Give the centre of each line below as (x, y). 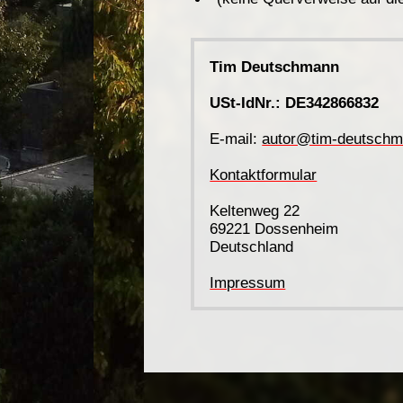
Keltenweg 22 (255, 210)
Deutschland (252, 246)
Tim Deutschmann (275, 66)
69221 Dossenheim (274, 228)
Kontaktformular (264, 174)
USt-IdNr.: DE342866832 (295, 102)
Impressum (248, 282)
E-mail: (236, 138)
